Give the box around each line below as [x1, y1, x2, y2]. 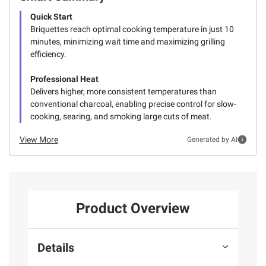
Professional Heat [30, 74, 99, 84]
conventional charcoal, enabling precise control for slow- [30, 99, 236, 109]
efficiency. [30, 49, 66, 59]
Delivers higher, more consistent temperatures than [30, 86, 217, 96]
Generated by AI [186, 135, 237, 144]
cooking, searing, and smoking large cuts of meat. [30, 111, 212, 121]
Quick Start [30, 11, 72, 21]
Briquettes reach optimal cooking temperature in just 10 [30, 24, 234, 34]
